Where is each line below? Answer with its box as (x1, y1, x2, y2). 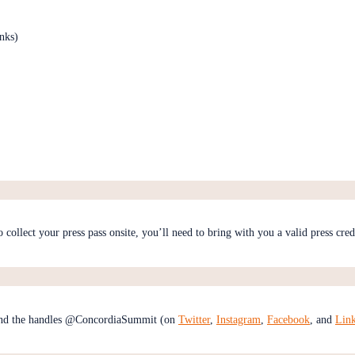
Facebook (267, 313, 310, 326)
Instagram (216, 313, 261, 326)
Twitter (178, 313, 210, 326)
